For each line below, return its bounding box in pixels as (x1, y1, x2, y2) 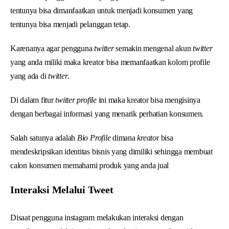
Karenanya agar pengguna (10, 43, 93, 53)
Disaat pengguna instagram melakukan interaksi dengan (10, 213, 184, 222)
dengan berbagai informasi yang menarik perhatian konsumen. (10, 109, 204, 118)
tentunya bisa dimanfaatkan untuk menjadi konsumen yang (10, 6, 193, 15)
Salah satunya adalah (10, 133, 77, 142)
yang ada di (10, 71, 47, 80)
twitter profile (55, 95, 99, 104)
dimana (112, 133, 138, 142)
